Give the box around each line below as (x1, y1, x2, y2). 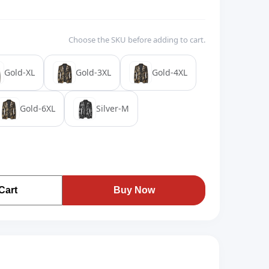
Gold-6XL (20, 103, 55, 114)
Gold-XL (4, 67, 35, 78)
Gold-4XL (152, 67, 187, 78)
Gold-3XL (76, 67, 111, 78)
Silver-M (96, 103, 129, 114)
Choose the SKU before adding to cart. (68, 34, 205, 45)
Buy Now (113, 185, 155, 195)
